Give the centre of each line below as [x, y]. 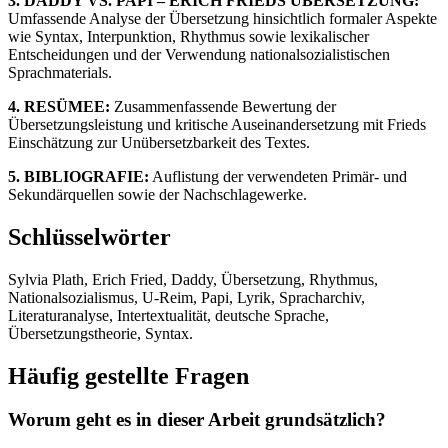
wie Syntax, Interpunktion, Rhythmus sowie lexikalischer [188, 36]
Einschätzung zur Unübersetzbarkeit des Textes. [159, 142]
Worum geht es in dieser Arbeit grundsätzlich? [197, 420]
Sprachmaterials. [60, 72]
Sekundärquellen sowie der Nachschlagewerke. [157, 194]
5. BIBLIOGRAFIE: [78, 176]
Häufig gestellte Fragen [128, 375]
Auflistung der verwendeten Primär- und [278, 176]
